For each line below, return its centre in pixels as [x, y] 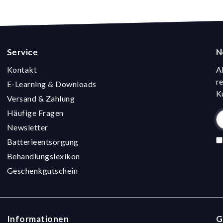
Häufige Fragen [35, 113]
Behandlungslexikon [43, 156]
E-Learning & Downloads [52, 84]
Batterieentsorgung [43, 142]
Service [22, 52]
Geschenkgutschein [42, 170]
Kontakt [22, 69]
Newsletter [27, 127]
